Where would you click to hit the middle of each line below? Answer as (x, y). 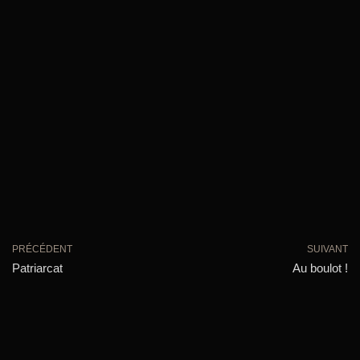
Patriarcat (37, 268)
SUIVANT (327, 249)
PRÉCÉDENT (42, 249)
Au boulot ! (320, 268)
